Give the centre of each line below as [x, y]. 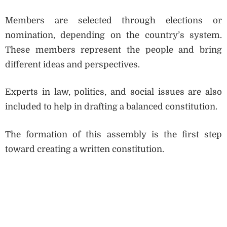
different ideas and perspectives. [72, 64]
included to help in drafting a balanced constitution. [111, 107]
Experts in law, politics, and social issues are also [113, 92]
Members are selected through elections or [113, 20]
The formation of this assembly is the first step [113, 134]
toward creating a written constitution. [85, 149]
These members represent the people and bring [113, 50]
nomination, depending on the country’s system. [113, 35]
